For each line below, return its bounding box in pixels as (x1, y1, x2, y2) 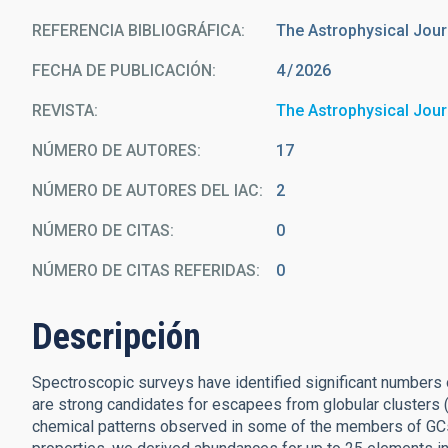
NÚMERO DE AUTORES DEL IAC (32, 181, 259, 200)
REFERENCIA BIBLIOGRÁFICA (32, 21, 241, 40)
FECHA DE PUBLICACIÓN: (32, 61, 216, 80)
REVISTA (32, 101, 94, 120)
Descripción (32, 316, 201, 358)
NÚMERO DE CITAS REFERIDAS (32, 261, 256, 280)
